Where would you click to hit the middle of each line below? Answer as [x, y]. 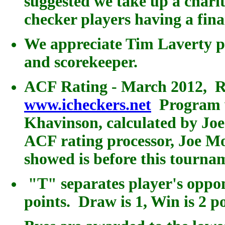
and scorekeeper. [81, 62]
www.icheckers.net [88, 104]
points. [49, 201]
